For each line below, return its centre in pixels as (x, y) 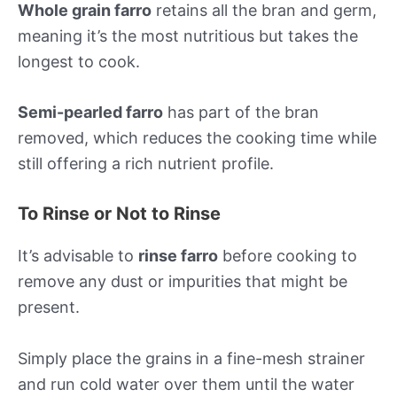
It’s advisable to (78, 256)
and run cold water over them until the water (186, 384)
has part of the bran (241, 113)
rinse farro (178, 256)
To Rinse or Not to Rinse (119, 214)
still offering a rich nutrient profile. (146, 164)
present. (49, 307)
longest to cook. (79, 61)
